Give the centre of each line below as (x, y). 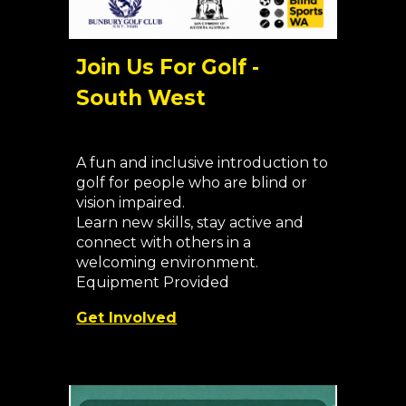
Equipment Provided (153, 283)
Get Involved (127, 318)
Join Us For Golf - (168, 68)
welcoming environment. (168, 263)
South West (141, 98)
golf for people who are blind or (192, 183)
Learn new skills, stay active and (190, 223)
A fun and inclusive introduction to (203, 163)
